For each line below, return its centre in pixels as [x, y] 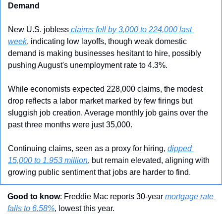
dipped [180, 149]
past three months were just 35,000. [70, 125]
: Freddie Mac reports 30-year [112, 197]
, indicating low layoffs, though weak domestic [107, 42]
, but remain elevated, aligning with [149, 161]
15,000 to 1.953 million [48, 161]
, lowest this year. [84, 209]
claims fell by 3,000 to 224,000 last [130, 30]
